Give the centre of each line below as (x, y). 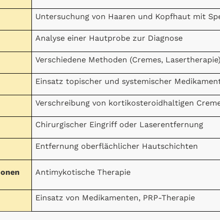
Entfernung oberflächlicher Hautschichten (117, 146)
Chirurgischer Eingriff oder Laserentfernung (120, 124)
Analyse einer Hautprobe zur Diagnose (109, 38)
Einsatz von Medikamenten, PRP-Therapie (115, 197)
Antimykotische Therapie (83, 172)
